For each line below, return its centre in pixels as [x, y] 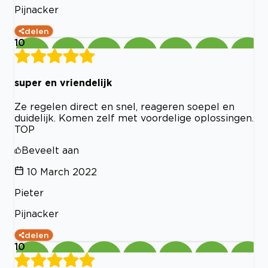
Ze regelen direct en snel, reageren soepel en [124, 107]
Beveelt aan [50, 150]
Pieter [29, 193]
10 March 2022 [62, 172]
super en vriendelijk [63, 82]
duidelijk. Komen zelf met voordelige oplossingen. [134, 118]
